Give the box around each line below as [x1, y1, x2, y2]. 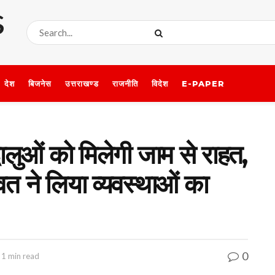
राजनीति [112, 79, 138, 88]
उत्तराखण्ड [65, 79, 99, 88]
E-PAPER [182, 79, 225, 88]
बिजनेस [28, 79, 52, 88]
